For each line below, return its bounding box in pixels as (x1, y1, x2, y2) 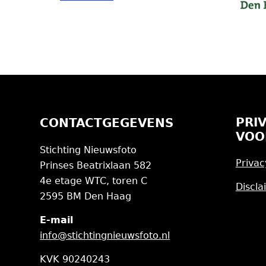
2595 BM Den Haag (40, 190, 132, 202)
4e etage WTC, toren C (40, 175, 148, 186)
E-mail (40, 214, 74, 226)
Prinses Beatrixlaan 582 (40, 159, 152, 171)
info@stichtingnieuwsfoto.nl (40, 229, 170, 241)
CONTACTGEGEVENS (40, 115, 174, 130)
